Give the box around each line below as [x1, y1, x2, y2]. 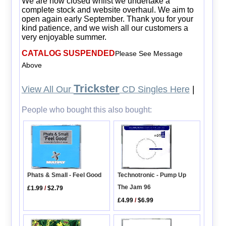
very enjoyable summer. [21, 32, 106, 41]
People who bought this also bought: [21, 105, 152, 114]
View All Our [21, 84, 74, 94]
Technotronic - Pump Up [118, 171, 187, 179]
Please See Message [115, 49, 183, 58]
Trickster [73, 82, 120, 95]
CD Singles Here [119, 84, 190, 94]
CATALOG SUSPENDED [21, 48, 115, 58]
